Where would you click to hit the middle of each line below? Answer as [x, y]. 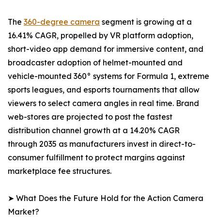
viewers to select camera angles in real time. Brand [103, 103]
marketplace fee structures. [60, 171]
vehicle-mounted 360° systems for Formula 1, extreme [108, 76]
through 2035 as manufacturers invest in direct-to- [102, 144]
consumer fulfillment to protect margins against [96, 158]
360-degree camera [62, 22]
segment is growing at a [146, 22]
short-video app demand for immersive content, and [106, 49]
